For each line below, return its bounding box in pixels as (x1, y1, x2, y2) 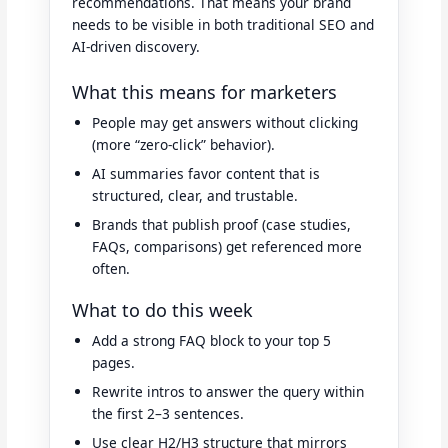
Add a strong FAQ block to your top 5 (92, 331, 332, 351)
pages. (92, 353, 136, 373)
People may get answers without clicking (92, 113, 359, 133)
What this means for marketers (72, 80, 338, 105)
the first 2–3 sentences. (92, 404, 245, 424)
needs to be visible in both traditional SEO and (72, 15, 375, 35)
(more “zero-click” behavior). (92, 135, 276, 155)
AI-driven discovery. (72, 37, 201, 57)
